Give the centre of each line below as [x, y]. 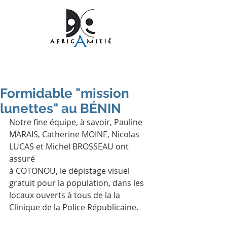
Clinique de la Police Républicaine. [74, 207]
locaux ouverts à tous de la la [66, 195]
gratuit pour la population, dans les [78, 183]
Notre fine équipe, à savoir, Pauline [77, 122]
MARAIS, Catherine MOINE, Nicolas [75, 134]
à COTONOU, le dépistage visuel [70, 171]
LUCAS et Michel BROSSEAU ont [70, 146]
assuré [23, 159]
